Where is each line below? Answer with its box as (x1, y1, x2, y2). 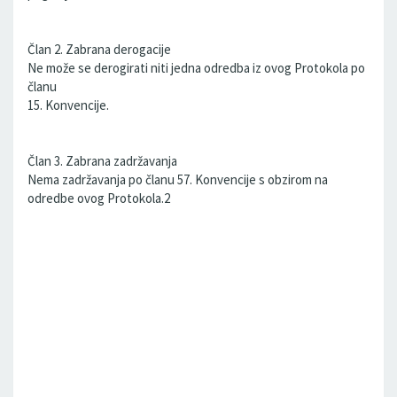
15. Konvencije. (27, 97, 109, 113)
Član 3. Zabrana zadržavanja (27, 152, 177, 169)
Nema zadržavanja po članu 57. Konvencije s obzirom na (27, 171, 328, 188)
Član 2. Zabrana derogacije (27, 41, 171, 58)
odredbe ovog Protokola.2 (27, 190, 170, 206)
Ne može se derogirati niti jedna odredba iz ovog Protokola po (27, 59, 365, 76)
